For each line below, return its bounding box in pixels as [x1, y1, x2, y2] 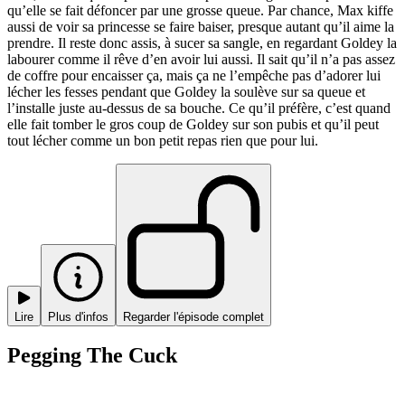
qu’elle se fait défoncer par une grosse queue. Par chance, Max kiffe [7, 2, 393, 18]
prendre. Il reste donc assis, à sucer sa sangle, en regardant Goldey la [7, 34, 397, 51]
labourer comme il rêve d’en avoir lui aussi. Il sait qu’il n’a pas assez [7, 51, 395, 67]
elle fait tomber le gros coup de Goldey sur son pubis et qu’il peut [7, 116, 379, 132]
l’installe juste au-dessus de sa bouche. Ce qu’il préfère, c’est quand [7, 99, 391, 116]
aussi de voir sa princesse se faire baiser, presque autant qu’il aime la [7, 18, 394, 34]
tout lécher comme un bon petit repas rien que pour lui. [7, 132, 318, 148]
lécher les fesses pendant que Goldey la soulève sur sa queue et [7, 83, 365, 99]
